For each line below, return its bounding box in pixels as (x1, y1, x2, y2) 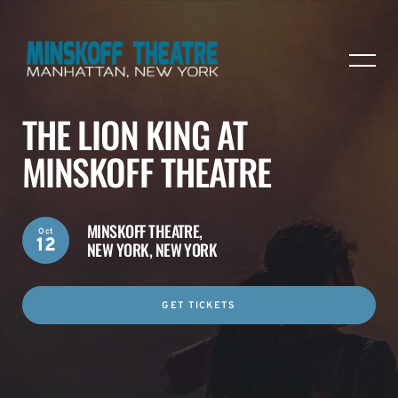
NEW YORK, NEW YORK (87, 237, 218, 261)
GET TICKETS (162, 299, 236, 312)
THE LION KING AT (22, 107, 247, 161)
